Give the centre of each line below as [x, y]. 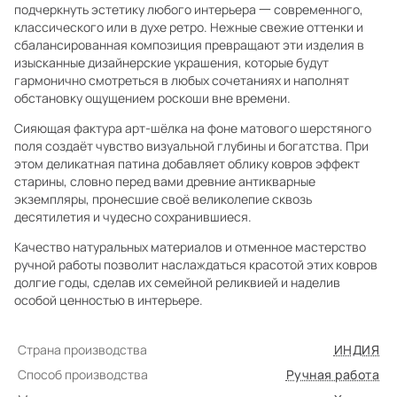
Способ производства [83, 374]
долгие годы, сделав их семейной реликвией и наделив [177, 282]
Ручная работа [332, 374]
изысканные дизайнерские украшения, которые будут [171, 62]
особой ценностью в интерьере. [109, 300]
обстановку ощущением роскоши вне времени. [152, 98]
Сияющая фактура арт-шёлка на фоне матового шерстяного [193, 128]
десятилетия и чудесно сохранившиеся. [133, 217]
